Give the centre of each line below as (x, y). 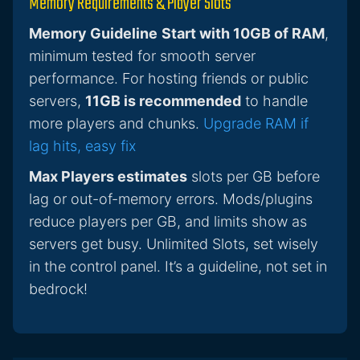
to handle (274, 101)
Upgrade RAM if (256, 124)
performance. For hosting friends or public (169, 79)
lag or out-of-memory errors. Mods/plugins (171, 199)
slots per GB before (254, 177)
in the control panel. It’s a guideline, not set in (178, 267)
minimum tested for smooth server (142, 56)
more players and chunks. (116, 124)
